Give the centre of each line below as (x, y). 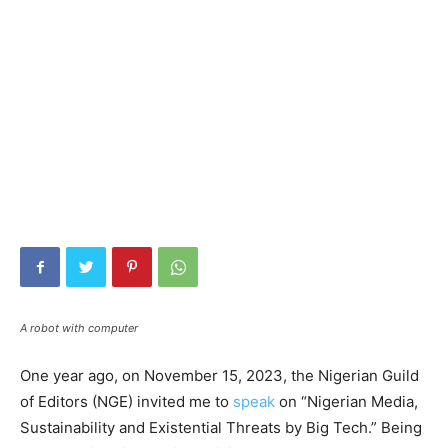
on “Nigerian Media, (346, 401)
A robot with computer (79, 328)
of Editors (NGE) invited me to (126, 401)
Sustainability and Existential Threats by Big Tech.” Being (221, 427)
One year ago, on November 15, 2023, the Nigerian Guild (219, 375)
